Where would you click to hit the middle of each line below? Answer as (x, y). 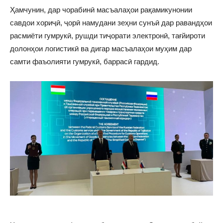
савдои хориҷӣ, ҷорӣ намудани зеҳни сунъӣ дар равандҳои (111, 22)
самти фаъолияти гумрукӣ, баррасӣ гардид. (85, 61)
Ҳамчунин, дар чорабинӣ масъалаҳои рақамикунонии (101, 9)
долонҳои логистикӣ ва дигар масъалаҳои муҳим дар (101, 48)
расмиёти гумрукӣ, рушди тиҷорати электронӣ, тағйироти (108, 35)
